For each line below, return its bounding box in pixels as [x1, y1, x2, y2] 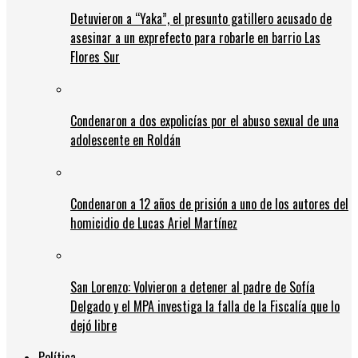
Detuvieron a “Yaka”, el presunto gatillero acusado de [70, 8, 332, 28]
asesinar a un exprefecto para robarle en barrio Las [70, 27, 320, 47]
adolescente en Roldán [70, 129, 181, 149]
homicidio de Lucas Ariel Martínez [70, 213, 237, 233]
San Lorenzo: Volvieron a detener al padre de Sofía [70, 276, 315, 296]
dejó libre [70, 315, 117, 335]
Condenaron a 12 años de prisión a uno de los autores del [70, 193, 348, 213]
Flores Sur [70, 46, 120, 66]
